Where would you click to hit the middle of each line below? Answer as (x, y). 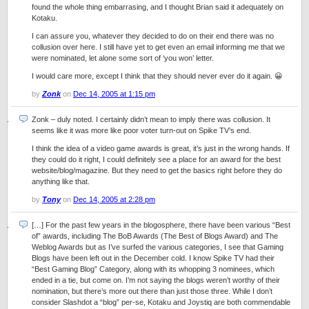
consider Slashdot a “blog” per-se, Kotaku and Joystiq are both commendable (161, 302)
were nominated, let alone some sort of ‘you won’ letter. (123, 58)
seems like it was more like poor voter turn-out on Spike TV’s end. (141, 130)
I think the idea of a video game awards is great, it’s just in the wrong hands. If (161, 148)
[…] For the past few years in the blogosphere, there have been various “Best (161, 225)
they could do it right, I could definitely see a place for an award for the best (156, 159)
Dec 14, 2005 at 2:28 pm (114, 199)
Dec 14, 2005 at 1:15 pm (114, 94)
